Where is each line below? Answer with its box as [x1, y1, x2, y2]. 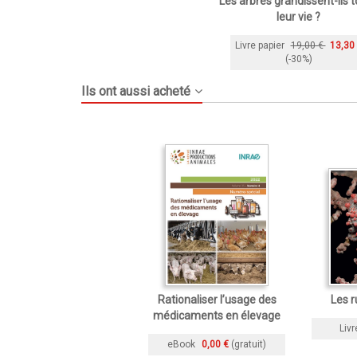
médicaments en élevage [153, 309, 280, 322]
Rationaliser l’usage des [157, 293, 277, 306]
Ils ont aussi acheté [81, 84, 190, 99]
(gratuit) [231, 338, 266, 350]
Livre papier [234, 39, 284, 51]
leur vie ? [277, 10, 320, 23]
